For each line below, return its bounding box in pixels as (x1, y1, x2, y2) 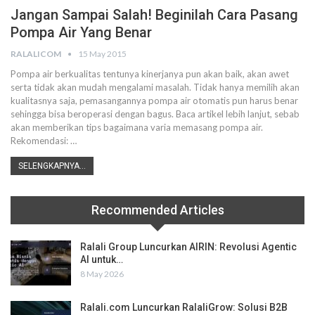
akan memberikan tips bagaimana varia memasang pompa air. (11, 122, 263, 133)
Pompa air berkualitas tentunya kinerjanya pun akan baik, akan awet (11, 68, 289, 79)
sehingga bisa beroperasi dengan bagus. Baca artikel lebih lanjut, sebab (11, 108, 300, 120)
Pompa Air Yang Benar (11, 24, 152, 41)
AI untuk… (80, 254, 123, 265)
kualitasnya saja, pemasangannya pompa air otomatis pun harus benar (11, 95, 298, 106)
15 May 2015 (78, 49, 127, 59)
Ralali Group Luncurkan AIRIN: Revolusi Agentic (80, 241, 297, 252)
